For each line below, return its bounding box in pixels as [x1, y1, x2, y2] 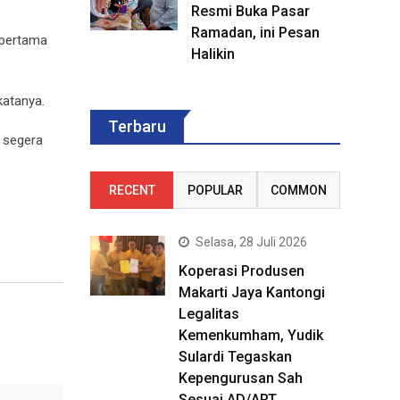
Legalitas [179, 305, 239, 322]
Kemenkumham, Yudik [179, 327, 323, 344]
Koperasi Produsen [179, 262, 304, 279]
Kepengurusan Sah [179, 370, 303, 387]
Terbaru [108, 117, 166, 136]
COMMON [270, 183, 327, 197]
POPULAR [187, 183, 243, 197]
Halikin [191, 46, 235, 62]
